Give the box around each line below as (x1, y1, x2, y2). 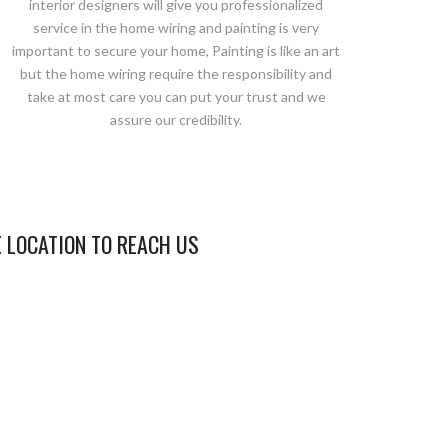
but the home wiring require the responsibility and (20, 65, 332, 82)
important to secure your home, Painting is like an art (12, 42, 340, 59)
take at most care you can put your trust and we (26, 88, 326, 105)
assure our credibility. (110, 111, 242, 128)
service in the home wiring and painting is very (33, 19, 319, 36)
